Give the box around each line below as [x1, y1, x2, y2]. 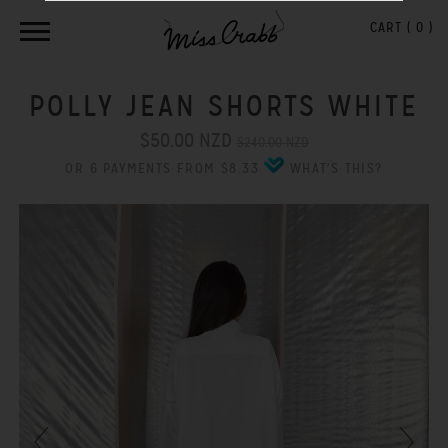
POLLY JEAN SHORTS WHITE [29, 88, 419, 125]
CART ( [370, 19, 411, 36]
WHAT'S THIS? [289, 160, 383, 177]
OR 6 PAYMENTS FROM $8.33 [65, 160, 259, 177]
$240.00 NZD [236, 134, 309, 151]
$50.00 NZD [139, 128, 232, 153]
